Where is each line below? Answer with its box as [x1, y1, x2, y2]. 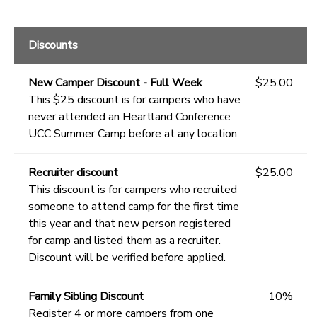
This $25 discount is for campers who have [28, 92, 241, 108]
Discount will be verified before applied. [28, 250, 226, 266]
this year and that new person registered [28, 216, 231, 232]
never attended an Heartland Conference [28, 109, 231, 125]
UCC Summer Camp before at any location [28, 126, 237, 142]
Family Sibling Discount [28, 289, 144, 305]
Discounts [28, 38, 78, 54]
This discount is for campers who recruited [28, 182, 237, 198]
